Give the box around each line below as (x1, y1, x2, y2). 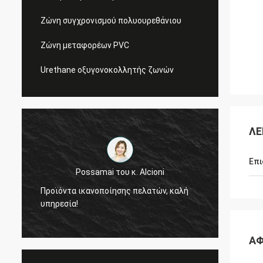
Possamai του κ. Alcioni (76, 167, 164, 177)
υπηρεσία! (41, 198, 78, 208)
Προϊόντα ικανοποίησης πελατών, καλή (41, 186, 188, 195)
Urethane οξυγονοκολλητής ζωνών (41, 65, 174, 75)
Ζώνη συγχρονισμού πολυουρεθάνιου (41, 16, 181, 25)
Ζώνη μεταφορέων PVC (41, 41, 129, 50)
